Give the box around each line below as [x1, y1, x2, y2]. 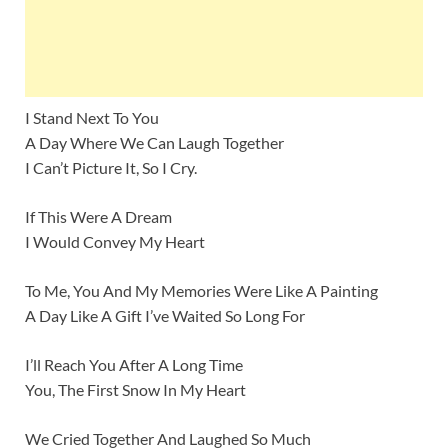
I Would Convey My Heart [25, 232, 205, 252]
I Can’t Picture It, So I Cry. [25, 158, 197, 178]
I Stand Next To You [25, 108, 159, 128]
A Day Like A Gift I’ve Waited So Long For [25, 306, 305, 326]
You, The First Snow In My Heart [25, 380, 246, 400]
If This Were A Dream [25, 207, 172, 227]
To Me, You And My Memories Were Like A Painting [25, 281, 378, 301]
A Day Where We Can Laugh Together [25, 133, 284, 153]
